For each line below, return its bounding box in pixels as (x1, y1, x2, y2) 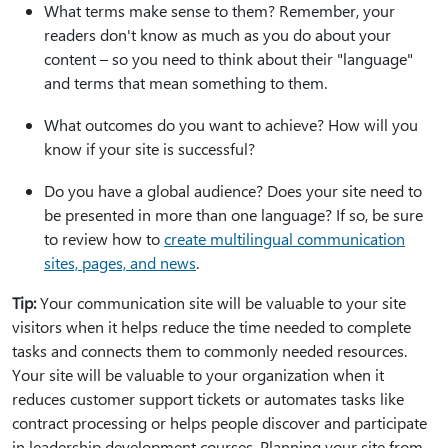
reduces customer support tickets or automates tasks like (12, 388, 404, 409)
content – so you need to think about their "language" (44, 48, 413, 69)
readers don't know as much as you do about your (44, 24, 391, 45)
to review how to (44, 228, 164, 249)
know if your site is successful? (44, 138, 255, 159)
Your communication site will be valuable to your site (36, 292, 406, 313)
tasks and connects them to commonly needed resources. (12, 340, 407, 361)
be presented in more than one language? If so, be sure (44, 204, 423, 225)
